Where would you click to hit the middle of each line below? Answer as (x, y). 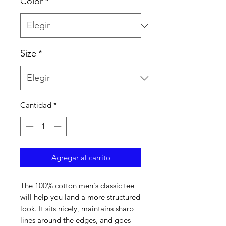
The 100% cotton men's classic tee (77, 185)
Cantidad (36, 105)
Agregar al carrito (81, 157)
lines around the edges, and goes (75, 220)
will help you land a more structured (80, 197)
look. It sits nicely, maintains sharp (77, 208)
